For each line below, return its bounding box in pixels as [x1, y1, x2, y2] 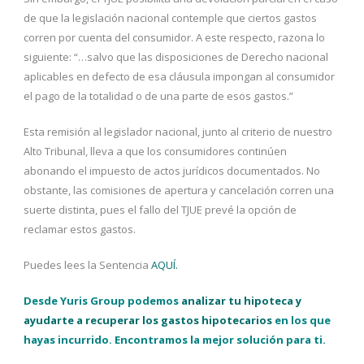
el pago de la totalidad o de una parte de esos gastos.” [24, 88, 293, 103]
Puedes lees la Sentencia [24, 257, 151, 272]
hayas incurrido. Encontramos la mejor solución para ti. [24, 331, 326, 347]
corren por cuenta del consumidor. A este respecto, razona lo [24, 29, 325, 45]
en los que [272, 312, 331, 327]
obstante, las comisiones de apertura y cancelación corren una [24, 182, 334, 197]
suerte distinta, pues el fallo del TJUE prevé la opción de [24, 201, 297, 217]
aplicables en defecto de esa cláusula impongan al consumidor [24, 68, 335, 84]
